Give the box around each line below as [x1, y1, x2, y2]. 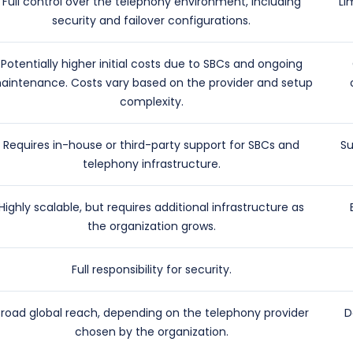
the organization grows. [87, 218, 216, 235]
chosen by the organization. [74, 324, 229, 340]
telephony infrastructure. [82, 156, 221, 173]
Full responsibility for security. [71, 262, 232, 278]
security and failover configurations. [52, 13, 251, 29]
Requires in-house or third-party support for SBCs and [3, 137, 300, 154]
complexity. [119, 94, 184, 110]
